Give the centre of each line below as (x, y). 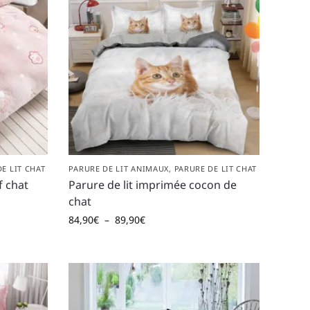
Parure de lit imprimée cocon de (153, 184)
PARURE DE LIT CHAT (216, 168)
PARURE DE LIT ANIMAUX (119, 168)
